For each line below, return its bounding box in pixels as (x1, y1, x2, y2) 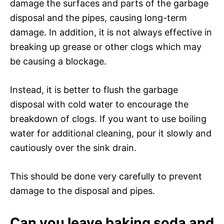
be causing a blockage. (10, 55, 106, 66)
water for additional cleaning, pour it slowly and (10, 127, 211, 138)
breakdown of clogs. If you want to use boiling (10, 113, 206, 124)
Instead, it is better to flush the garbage (10, 84, 178, 95)
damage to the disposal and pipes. (10, 185, 155, 196)
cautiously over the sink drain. (10, 142, 136, 153)
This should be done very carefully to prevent (10, 170, 202, 181)
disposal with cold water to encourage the (10, 98, 188, 109)
